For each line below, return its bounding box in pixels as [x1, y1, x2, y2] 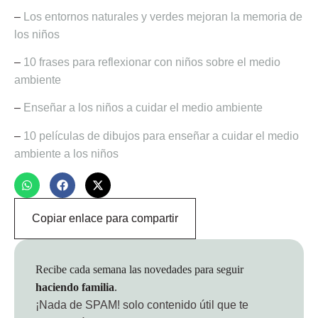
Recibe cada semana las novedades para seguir [35, 263, 243, 276]
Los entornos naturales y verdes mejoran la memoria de [23, 10, 302, 23]
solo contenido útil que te [120, 299, 248, 312]
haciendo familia [35, 281, 114, 294]
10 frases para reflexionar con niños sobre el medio [23, 56, 280, 69]
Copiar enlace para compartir [32, 212, 178, 225]
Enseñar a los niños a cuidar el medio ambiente [23, 102, 263, 114]
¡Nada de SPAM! [35, 299, 120, 312]
